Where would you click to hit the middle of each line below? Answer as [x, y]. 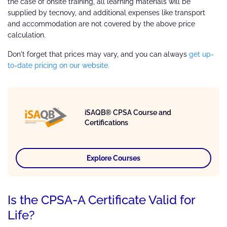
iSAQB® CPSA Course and [128, 113]
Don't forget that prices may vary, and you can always [98, 54]
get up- [201, 54]
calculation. [27, 35]
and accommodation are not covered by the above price [101, 24]
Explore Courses [113, 158]
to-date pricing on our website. [59, 66]
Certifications [106, 123]
